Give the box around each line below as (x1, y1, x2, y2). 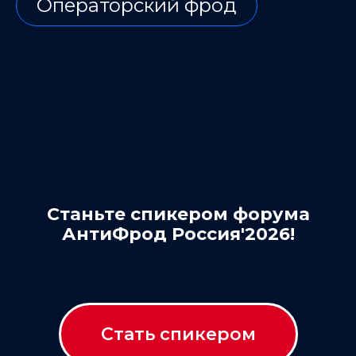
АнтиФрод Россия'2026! (61, 223, 295, 245)
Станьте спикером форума (46, 203, 310, 225)
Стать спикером (100, 323, 256, 345)
